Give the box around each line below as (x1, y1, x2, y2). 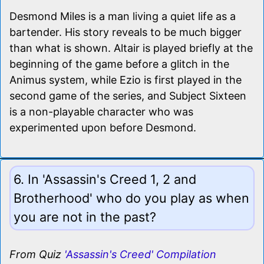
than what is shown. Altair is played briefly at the (9, 41, 253, 54)
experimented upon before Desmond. (9, 121, 196, 134)
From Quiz (9, 247, 64, 260)
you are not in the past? (14, 209, 156, 225)
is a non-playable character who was (9, 105, 193, 118)
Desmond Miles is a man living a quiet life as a (9, 9, 236, 22)
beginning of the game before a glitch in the (9, 57, 229, 70)
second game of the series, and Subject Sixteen (9, 89, 246, 102)
